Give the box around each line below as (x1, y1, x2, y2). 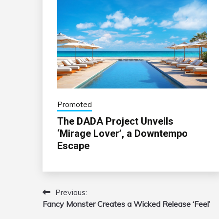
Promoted (57, 100, 92, 109)
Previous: (55, 187, 87, 197)
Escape (57, 140, 89, 152)
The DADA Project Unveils (57, 115, 174, 128)
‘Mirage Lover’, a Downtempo (57, 128, 188, 140)
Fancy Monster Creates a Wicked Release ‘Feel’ (43, 199, 210, 209)
